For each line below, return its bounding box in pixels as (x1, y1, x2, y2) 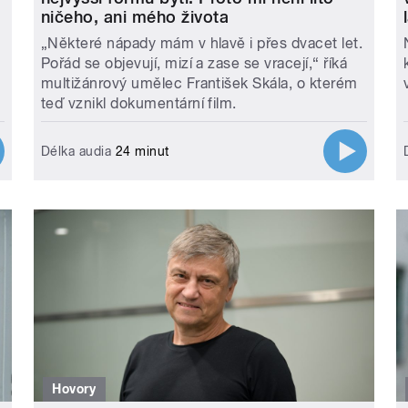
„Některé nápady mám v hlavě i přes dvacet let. (40, 35, 363, 53)
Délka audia (40, 144, 112, 159)
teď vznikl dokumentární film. (40, 95, 237, 113)
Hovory (52, 382, 97, 397)
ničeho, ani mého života (40, 7, 229, 27)
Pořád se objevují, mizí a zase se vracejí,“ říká (40, 55, 347, 73)
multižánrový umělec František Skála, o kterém (40, 75, 358, 93)
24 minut (111, 144, 169, 159)
